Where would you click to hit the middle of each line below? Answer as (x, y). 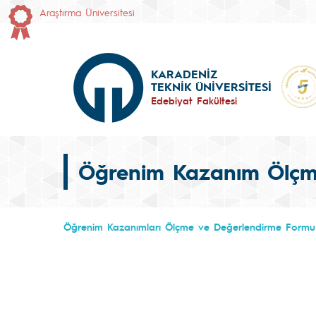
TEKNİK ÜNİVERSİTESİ (211, 86)
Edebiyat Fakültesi (194, 100)
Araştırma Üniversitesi (87, 12)
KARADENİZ (184, 74)
